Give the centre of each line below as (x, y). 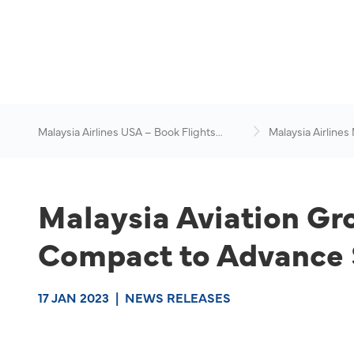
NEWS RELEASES (178, 297)
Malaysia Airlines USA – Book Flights (127, 131)
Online (54, 147)
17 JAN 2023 (73, 297)
